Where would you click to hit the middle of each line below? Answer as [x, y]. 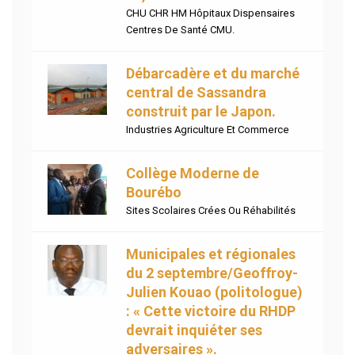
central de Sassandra [196, 93]
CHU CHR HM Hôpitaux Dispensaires [210, 13]
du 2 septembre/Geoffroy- [212, 273]
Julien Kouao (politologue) [214, 292]
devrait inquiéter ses [194, 330]
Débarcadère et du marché [213, 74]
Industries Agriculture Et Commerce [208, 130]
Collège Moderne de [193, 174]
